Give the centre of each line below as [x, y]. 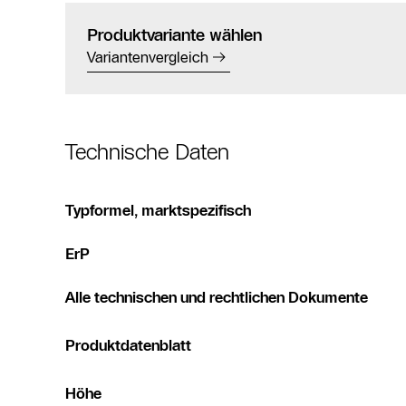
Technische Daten [147, 152]
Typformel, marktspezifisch [158, 211]
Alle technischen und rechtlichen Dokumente [217, 298]
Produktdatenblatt [128, 346]
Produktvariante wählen [174, 36]
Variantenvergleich [148, 58]
